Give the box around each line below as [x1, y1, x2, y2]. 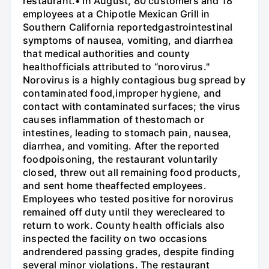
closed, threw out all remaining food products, [23, 166, 241, 179]
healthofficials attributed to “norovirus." [23, 61, 210, 73]
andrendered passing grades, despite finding [23, 246, 235, 258]
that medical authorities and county [23, 47, 190, 60]
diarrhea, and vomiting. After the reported [23, 140, 219, 153]
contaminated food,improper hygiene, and [23, 87, 222, 100]
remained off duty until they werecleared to [23, 206, 226, 219]
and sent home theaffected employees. [23, 180, 207, 192]
